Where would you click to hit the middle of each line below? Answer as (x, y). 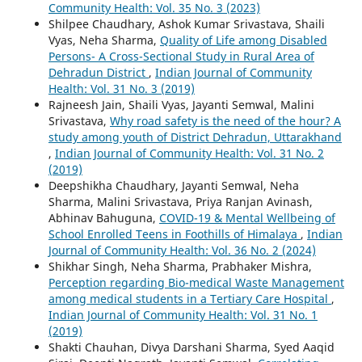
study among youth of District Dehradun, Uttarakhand (195, 137)
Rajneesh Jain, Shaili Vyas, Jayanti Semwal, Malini (181, 104)
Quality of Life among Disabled (243, 40)
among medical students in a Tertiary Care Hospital (189, 298)
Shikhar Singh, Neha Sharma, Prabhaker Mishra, (180, 266)
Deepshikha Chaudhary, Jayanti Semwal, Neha (173, 185)
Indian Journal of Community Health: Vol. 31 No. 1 (183, 314)
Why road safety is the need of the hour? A (225, 120)
